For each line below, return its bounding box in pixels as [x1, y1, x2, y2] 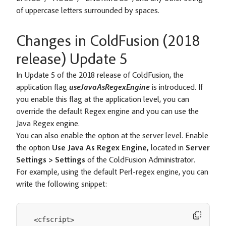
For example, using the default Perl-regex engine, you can [16, 168, 208, 177]
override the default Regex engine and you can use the [16, 108, 199, 116]
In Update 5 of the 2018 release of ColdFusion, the [16, 72, 184, 80]
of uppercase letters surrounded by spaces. [16, 7, 159, 15]
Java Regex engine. [16, 120, 80, 128]
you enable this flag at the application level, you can [16, 96, 189, 104]
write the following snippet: [16, 181, 107, 189]
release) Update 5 [16, 53, 128, 68]
